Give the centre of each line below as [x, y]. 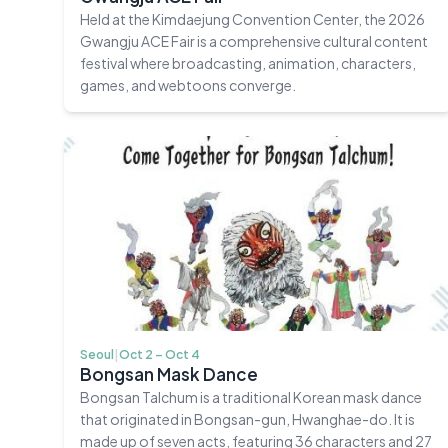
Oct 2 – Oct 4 [159, 355]
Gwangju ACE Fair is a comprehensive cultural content [254, 40]
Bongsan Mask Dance [169, 374]
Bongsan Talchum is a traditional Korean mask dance [251, 397]
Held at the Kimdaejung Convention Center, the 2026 [252, 18]
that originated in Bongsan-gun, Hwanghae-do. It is [247, 419]
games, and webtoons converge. [188, 84]
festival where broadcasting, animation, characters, [248, 62]
